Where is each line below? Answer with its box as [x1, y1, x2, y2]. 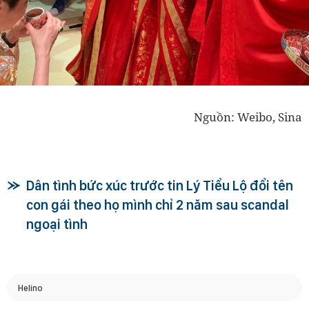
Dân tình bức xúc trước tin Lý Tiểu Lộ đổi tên [26, 177, 293, 195]
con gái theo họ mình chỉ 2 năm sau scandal [26, 197, 289, 214]
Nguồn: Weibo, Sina [194, 109, 302, 126]
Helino [18, 282, 43, 293]
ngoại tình [26, 216, 88, 233]
